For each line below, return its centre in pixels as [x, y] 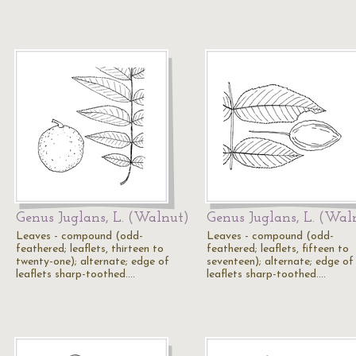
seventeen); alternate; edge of [280, 262]
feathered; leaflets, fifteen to [278, 249]
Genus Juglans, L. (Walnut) [103, 218]
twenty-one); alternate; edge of [93, 262]
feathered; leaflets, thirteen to [90, 249]
